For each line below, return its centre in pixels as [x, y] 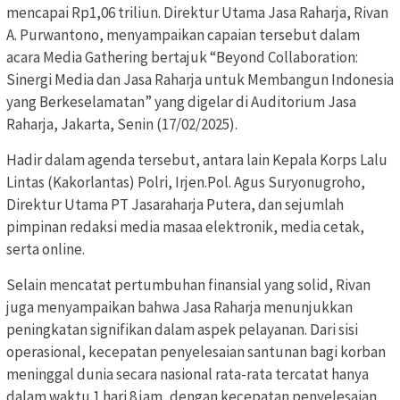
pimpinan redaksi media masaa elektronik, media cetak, [185, 226]
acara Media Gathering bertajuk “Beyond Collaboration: [182, 57]
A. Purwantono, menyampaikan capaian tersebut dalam [183, 34]
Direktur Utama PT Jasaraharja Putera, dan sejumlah [175, 204]
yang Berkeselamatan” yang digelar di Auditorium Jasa [181, 101]
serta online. [46, 249]
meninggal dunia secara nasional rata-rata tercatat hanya [187, 374]
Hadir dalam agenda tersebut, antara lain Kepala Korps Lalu [197, 159]
